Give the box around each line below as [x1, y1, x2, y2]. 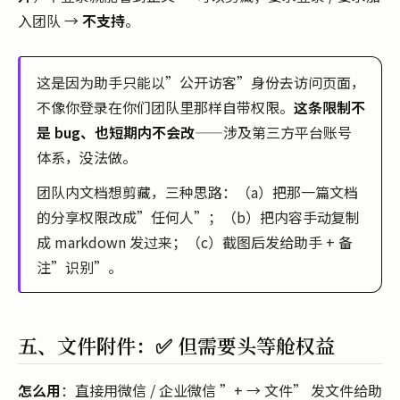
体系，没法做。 [37, 146, 137, 168]
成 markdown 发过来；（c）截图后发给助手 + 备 [37, 230, 353, 253]
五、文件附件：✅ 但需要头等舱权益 [18, 330, 335, 359]
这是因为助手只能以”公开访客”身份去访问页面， [37, 71, 365, 93]
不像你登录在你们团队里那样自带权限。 [37, 96, 294, 118]
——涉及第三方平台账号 [195, 121, 352, 143]
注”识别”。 [37, 255, 122, 278]
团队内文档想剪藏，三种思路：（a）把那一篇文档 [37, 180, 358, 203]
